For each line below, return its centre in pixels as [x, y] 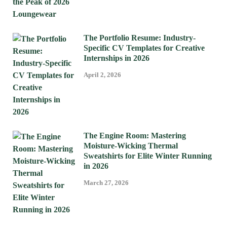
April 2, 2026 [102, 74]
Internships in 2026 [117, 58]
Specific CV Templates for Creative [144, 48]
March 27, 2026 [106, 182]
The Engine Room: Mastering [135, 135]
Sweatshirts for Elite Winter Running [148, 156]
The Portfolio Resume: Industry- [140, 37]
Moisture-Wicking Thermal [131, 145]
